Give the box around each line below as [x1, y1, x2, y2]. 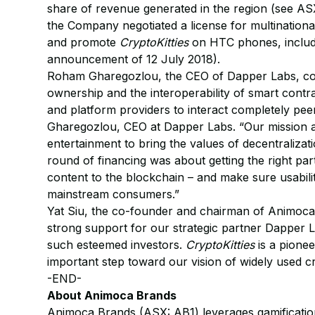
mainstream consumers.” [47, 187, 180, 201]
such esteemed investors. [47, 238, 186, 252]
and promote [47, 35, 120, 49]
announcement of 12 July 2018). [47, 52, 221, 66]
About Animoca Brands [47, 288, 177, 302]
